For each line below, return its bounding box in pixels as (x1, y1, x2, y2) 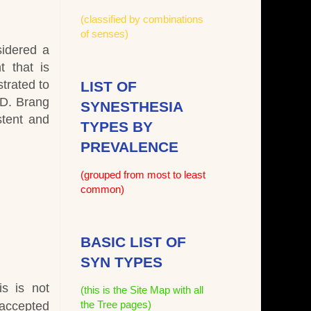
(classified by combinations (81, 13, 203, 26)
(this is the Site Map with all (81, 284, 203, 296)
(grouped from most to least (81, 169, 205, 181)
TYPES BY (81, 119, 153, 135)
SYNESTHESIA (81, 99, 183, 115)
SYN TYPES (81, 254, 162, 271)
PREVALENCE (81, 139, 178, 155)
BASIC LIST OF (81, 234, 186, 251)
